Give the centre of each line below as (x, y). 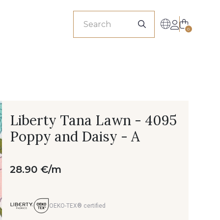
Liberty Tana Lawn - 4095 (93, 120)
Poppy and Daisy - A (75, 137)
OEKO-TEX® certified (77, 206)
